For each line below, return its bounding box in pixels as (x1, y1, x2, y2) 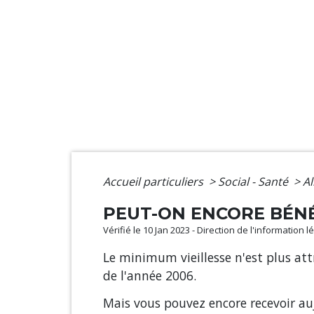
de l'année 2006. (103, 267, 196, 285)
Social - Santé (218, 174, 291, 190)
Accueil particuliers (103, 174, 206, 190)
